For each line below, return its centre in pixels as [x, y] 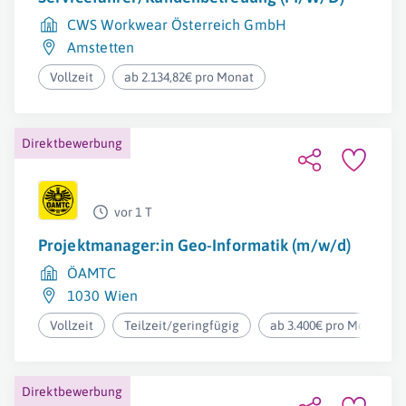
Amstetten [101, 47]
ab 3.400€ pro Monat [328, 325]
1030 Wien [102, 295]
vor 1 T [133, 212]
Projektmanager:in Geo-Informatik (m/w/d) [194, 245]
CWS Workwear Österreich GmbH [177, 24]
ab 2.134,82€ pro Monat [189, 77]
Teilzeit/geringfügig [182, 325]
